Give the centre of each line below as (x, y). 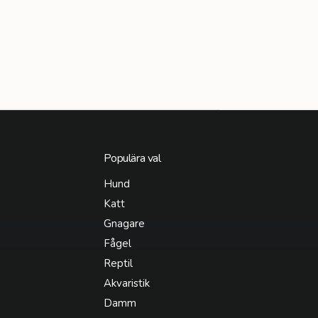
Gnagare (124, 224)
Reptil (118, 264)
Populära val (132, 159)
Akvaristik (126, 284)
